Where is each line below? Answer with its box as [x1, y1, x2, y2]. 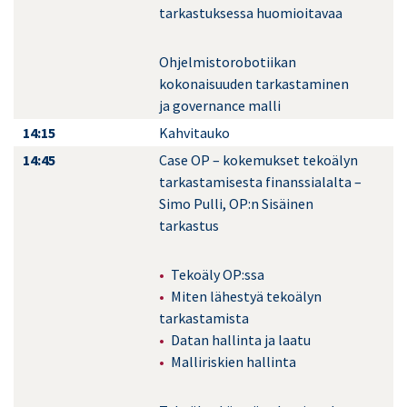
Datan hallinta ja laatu [171, 331, 311, 350]
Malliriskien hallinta [171, 352, 296, 372]
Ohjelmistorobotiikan [159, 53, 296, 72]
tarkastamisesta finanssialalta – [159, 173, 362, 192]
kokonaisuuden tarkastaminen [159, 74, 349, 94]
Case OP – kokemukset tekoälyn [159, 151, 358, 170]
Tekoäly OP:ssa [171, 265, 264, 284]
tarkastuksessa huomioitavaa [159, 4, 342, 23]
